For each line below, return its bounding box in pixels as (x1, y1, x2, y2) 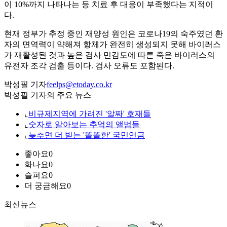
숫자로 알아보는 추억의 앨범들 (28, 120, 140, 129)
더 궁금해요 (24, 181, 67, 191)
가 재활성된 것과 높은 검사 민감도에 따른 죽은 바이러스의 (4, 51, 215, 60)
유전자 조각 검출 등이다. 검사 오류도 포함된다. (4, 61, 174, 70)
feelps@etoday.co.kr (47, 80, 112, 89)
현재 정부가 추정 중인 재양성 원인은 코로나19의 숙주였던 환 (4, 29, 223, 39)
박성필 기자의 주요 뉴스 (4, 91, 91, 100)
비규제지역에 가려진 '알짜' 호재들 (28, 109, 151, 119)
